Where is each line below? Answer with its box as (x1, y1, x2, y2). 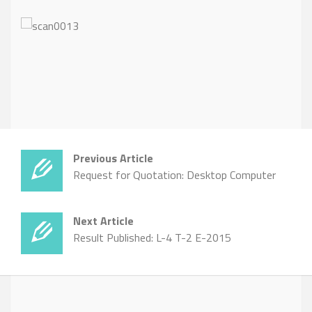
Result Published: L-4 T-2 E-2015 (73, 229, 231, 247)
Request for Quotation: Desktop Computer (73, 166, 276, 184)
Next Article (73, 212, 134, 230)
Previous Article (73, 150, 153, 167)
